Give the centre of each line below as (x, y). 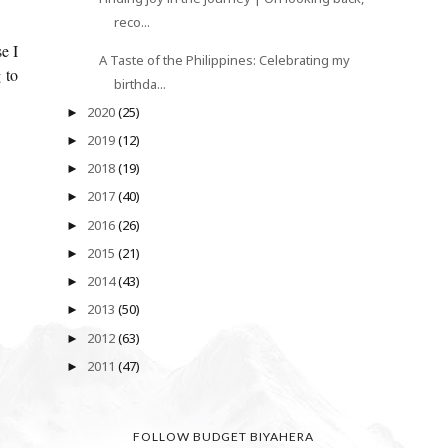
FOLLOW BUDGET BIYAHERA (224, 436)
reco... (131, 22)
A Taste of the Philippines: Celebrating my (224, 60)
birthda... (139, 84)
